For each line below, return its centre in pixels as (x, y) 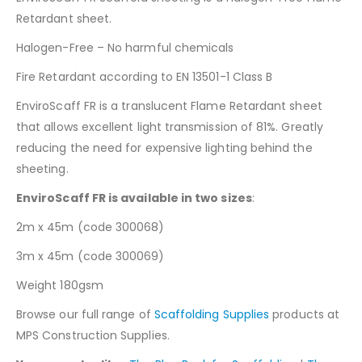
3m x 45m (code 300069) (90, 256)
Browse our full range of (85, 314)
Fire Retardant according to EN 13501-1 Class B (145, 76)
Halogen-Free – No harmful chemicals (125, 47)
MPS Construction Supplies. (93, 335)
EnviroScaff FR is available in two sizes (134, 198)
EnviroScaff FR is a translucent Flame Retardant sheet (169, 105)
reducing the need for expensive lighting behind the (164, 147)
